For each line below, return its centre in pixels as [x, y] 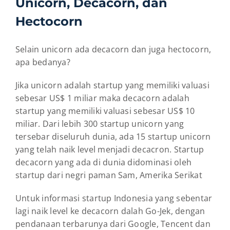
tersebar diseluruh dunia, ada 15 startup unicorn [113, 137]
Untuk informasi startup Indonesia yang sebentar [114, 198]
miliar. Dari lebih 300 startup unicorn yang [100, 124]
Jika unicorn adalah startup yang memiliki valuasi [112, 85]
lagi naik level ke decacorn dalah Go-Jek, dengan [110, 211]
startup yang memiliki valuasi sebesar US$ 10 [105, 111]
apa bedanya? [43, 62]
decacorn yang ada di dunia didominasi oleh [104, 162]
